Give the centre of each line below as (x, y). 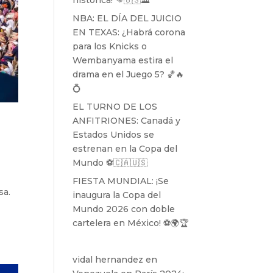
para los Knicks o (110, 46)
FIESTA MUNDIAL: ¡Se (121, 181)
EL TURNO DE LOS (115, 107)
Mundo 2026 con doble (124, 209)
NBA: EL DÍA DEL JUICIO (127, 18)
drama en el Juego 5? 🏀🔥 (129, 74)
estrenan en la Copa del (125, 149)
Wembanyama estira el (123, 60)
